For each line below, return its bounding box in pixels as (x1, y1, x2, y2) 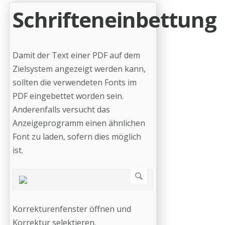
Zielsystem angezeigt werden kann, (13, 63, 146, 74)
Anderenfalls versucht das (13, 104, 110, 115)
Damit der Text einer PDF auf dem (13, 50, 140, 61)
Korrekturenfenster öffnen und (13, 203, 131, 214)
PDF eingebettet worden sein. (13, 90, 124, 101)
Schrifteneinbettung (13, 5, 216, 34)
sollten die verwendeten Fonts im (13, 77, 137, 88)
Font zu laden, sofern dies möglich (13, 131, 141, 142)
